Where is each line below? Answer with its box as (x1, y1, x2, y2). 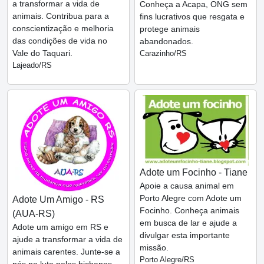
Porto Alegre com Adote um (140, 193, 242, 203)
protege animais (140, 24, 200, 34)
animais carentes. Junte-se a (12, 247, 120, 257)
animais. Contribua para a (12, 11, 109, 21)
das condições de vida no (12, 36, 107, 46)
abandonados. (140, 37, 193, 47)
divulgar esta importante (140, 230, 230, 240)
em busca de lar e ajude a (140, 218, 237, 228)
